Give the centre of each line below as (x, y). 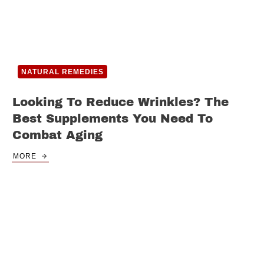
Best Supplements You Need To (113, 119)
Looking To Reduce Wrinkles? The (121, 102)
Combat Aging (57, 135)
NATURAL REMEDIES (62, 72)
